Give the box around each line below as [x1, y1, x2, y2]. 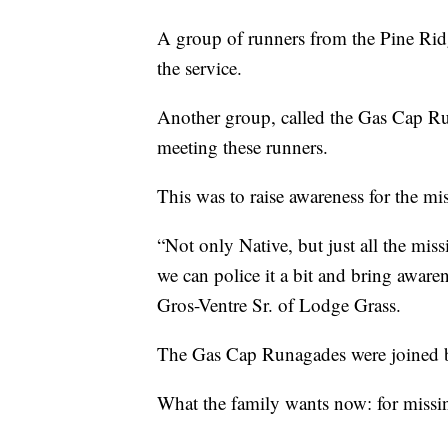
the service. [157, 54, 242, 80]
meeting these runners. [157, 133, 328, 159]
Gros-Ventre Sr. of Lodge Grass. [157, 291, 401, 317]
